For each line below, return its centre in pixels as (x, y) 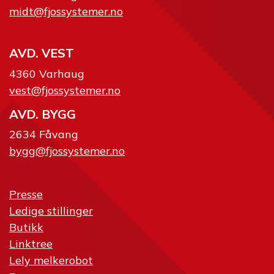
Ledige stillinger (51, 211)
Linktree (31, 244)
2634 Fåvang (44, 135)
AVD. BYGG (43, 114)
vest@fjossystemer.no (65, 90)
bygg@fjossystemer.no (67, 151)
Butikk (26, 228)
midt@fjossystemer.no (66, 11)
